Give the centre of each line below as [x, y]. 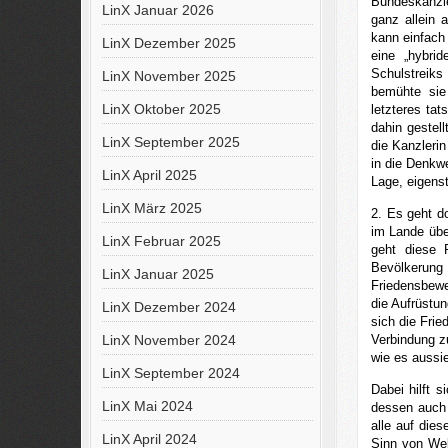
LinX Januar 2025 [157, 274]
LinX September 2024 [170, 373]
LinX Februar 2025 [161, 241]
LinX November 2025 [168, 76]
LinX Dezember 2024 [168, 307]
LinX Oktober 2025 [161, 109]
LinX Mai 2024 [147, 406]
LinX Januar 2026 [157, 10]
